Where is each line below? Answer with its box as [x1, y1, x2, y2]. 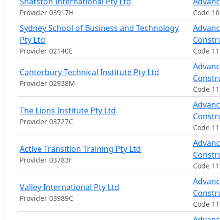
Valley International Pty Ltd [20, 182, 119, 192]
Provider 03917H [20, 8, 74, 17]
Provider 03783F [20, 155, 72, 165]
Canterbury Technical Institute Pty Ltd [20, 67, 159, 78]
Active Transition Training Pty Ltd [20, 143, 141, 154]
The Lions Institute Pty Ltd [20, 105, 116, 116]
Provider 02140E [20, 46, 73, 55]
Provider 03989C [20, 193, 73, 203]
